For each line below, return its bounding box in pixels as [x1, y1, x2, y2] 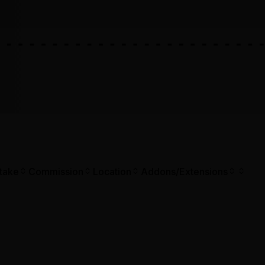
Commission [28, 166, 83, 178]
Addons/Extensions [141, 166, 228, 178]
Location [93, 166, 131, 178]
